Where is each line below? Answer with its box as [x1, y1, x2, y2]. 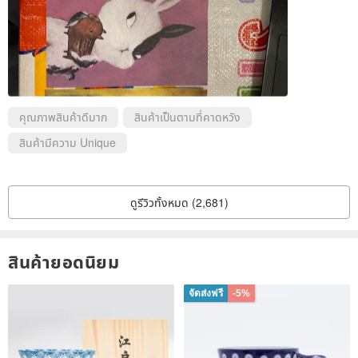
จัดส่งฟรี [189, 288, 223, 300]
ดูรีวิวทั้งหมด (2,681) [129, 194, 229, 211]
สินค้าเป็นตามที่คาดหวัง [134, 109, 241, 125]
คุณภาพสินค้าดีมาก [19, 109, 107, 125]
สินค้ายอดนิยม [8, 249, 120, 275]
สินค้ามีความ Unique [19, 134, 116, 151]
